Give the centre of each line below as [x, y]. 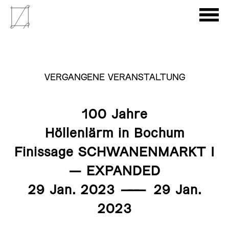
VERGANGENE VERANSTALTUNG [114, 78]
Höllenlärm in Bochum [114, 134]
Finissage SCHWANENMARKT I [114, 153]
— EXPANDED [114, 172]
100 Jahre [114, 115]
